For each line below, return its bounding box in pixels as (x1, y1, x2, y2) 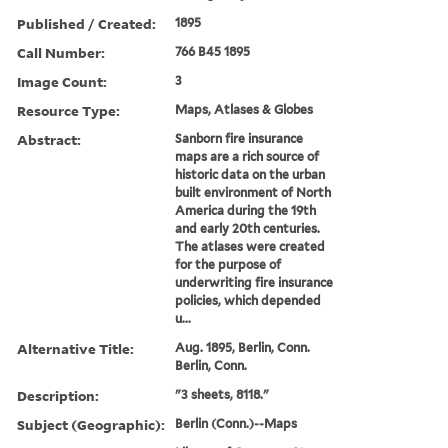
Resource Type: (17, 100, 120, 120)
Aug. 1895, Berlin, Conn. (175, 339, 311, 355)
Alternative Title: (17, 338, 134, 358)
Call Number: (17, 42, 105, 62)
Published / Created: (17, 13, 156, 33)
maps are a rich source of (175, 148, 320, 164)
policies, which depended (175, 292, 322, 308)
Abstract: (17, 129, 81, 149)
